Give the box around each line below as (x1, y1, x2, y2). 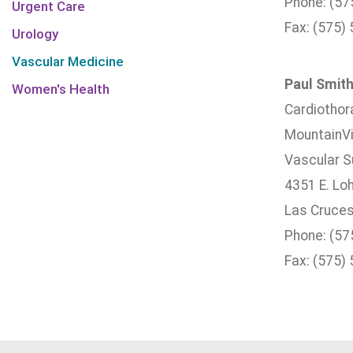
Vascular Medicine (12, 54, 124, 69)
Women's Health (12, 81, 110, 97)
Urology (12, 26, 58, 42)
